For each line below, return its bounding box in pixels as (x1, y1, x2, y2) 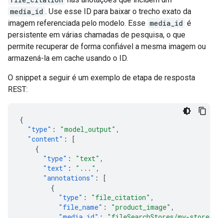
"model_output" (60, 125, 116, 134)
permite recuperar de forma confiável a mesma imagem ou (8, 42, 206, 51)
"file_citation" (91, 193, 150, 202)
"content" (27, 134, 63, 144)
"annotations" (43, 173, 94, 182)
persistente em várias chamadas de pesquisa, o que (8, 30, 185, 39)
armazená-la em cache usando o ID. (8, 54, 128, 63)
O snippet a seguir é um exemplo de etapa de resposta (8, 73, 195, 82)
